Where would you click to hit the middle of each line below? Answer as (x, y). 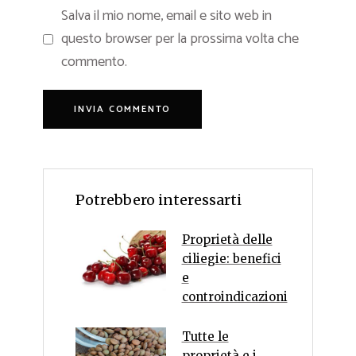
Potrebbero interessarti (159, 200)
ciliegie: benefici (231, 259)
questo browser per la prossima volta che (180, 39)
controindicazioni (234, 297)
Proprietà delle (227, 240)
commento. (94, 62)
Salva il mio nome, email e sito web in (166, 16)
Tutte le (205, 337)
